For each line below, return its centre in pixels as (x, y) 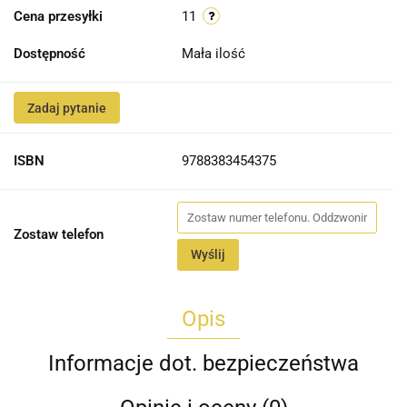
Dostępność (50, 54)
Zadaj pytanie (67, 109)
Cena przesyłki (58, 17)
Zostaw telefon (59, 235)
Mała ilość (215, 54)
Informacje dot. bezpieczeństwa (203, 364)
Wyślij (208, 255)
